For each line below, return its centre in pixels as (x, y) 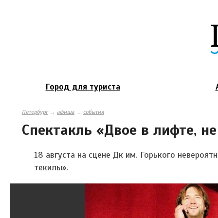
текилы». (51, 167)
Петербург (35, 112)
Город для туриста (83, 87)
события (94, 112)
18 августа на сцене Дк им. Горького (106, 154)
